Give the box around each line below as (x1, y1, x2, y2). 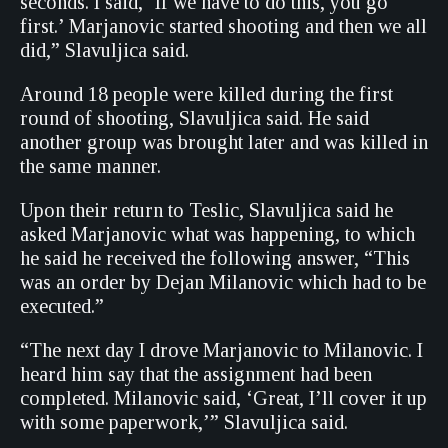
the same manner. (20, 155, 161, 177)
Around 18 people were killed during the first (20, 83, 393, 105)
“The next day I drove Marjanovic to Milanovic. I (20, 339, 423, 361)
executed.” (20, 295, 104, 317)
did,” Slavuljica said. (20, 39, 189, 61)
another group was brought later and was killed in (20, 131, 428, 153)
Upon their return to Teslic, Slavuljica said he (20, 199, 393, 221)
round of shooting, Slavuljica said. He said (20, 107, 369, 129)
